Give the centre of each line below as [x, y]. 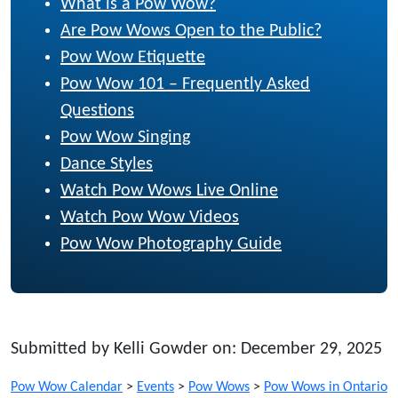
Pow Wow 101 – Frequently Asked [185, 84]
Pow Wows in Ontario [326, 387]
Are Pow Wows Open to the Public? [191, 31]
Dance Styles [107, 164]
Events [155, 387]
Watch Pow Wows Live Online [169, 191]
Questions [97, 111]
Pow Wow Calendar [67, 387]
